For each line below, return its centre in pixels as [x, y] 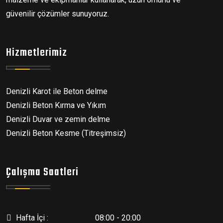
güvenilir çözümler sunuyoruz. [57, 13]
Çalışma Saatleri [42, 172]
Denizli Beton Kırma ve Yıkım [56, 105]
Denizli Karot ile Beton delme [57, 91]
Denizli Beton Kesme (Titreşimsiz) [66, 133]
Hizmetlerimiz [37, 53]
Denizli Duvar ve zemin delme [58, 119]
